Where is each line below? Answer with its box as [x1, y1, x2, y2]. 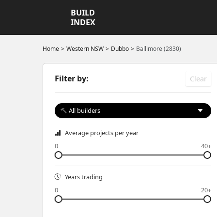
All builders [69, 106, 100, 115]
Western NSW [66, 45, 104, 53]
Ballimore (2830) [136, 45, 181, 53]
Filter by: [55, 73, 89, 84]
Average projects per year [65, 128, 139, 138]
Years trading [65, 172, 103, 181]
